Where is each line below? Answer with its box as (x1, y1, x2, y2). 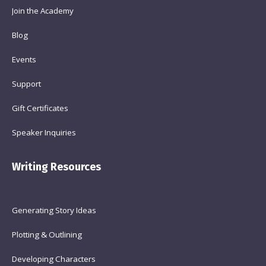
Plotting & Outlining (12, 229, 82, 240)
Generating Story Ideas (12, 205, 96, 216)
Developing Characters (12, 254, 96, 265)
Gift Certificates (12, 103, 68, 114)
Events (12, 54, 36, 65)
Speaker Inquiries (12, 127, 76, 138)
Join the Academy (12, 5, 74, 17)
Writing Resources (12, 160, 101, 174)
